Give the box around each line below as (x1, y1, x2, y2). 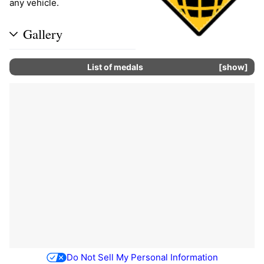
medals (113, 62, 143, 72)
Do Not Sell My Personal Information (66, 251, 218, 263)
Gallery (23, 24, 62, 42)
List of (87, 62, 114, 72)
